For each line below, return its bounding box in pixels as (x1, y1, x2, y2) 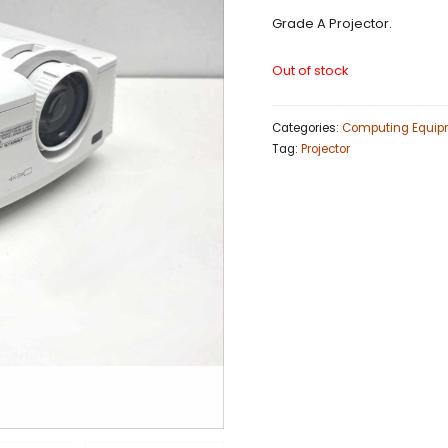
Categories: (272, 120, 342, 137)
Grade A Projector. (272, 13, 392, 33)
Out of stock (272, 60, 349, 80)
